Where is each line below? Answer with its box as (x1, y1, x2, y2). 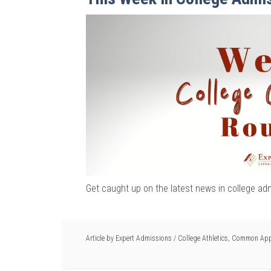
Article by (86, 233, 116, 243)
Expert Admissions (116, 233, 172, 243)
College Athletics (178, 233, 228, 243)
